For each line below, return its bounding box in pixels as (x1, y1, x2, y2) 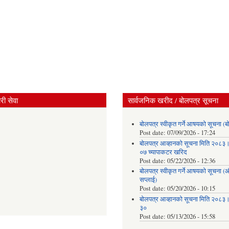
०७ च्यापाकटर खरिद (139, 147, 187, 156)
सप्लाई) (139, 175, 157, 185)
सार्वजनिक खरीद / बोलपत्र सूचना (128, 95, 218, 106)
